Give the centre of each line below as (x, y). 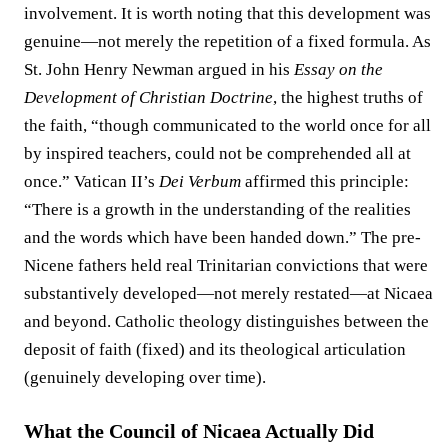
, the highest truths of (348, 97)
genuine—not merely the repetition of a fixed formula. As (227, 41)
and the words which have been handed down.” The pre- (222, 237)
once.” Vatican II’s (91, 181)
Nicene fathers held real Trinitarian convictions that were (226, 265)
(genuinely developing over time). (145, 377)
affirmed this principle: (325, 181)
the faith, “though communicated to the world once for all (227, 125)
